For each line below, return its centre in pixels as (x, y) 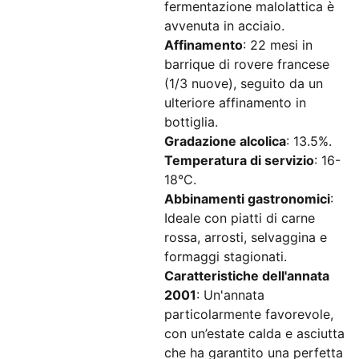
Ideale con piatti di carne (240, 218)
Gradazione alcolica (225, 141)
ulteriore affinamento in (235, 103)
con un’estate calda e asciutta (254, 333)
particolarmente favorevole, (249, 314)
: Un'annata (230, 295)
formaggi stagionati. (226, 256)
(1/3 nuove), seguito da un (244, 83)
